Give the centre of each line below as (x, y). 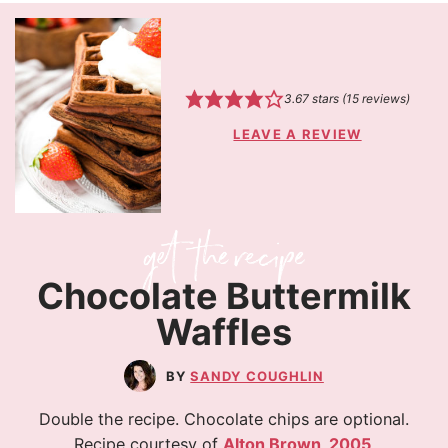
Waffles (224, 332)
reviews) (384, 98)
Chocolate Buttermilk (224, 296)
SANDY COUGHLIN (257, 376)
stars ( (327, 98)
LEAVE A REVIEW (297, 134)
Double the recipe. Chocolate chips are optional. (224, 419)
